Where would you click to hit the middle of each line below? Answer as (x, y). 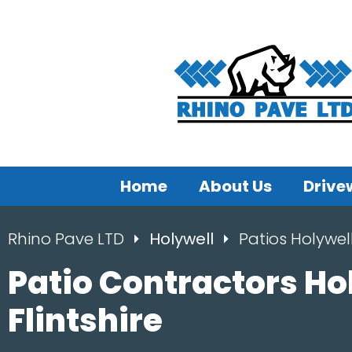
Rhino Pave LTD (66, 239)
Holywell (183, 239)
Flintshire (85, 321)
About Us (235, 186)
